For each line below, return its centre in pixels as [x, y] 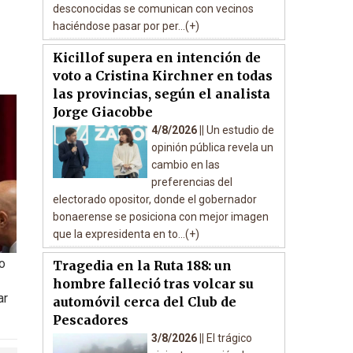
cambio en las [185, 165]
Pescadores [90, 320]
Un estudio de [240, 130]
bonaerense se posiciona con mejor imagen [160, 217]
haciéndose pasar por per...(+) [126, 26]
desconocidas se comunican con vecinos [153, 9]
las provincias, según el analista [161, 94]
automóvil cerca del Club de [144, 302]
